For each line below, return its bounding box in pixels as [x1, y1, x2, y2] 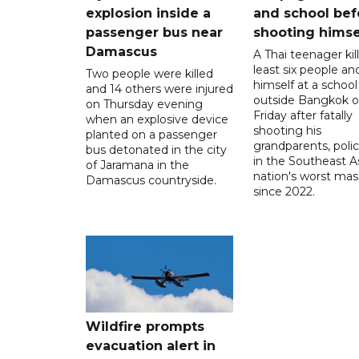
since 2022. [252, 184, 315, 199]
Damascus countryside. [86, 172, 216, 188]
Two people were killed [86, 66, 213, 81]
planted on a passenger [86, 127, 217, 142]
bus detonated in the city [86, 142, 227, 157]
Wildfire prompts [86, 318, 204, 334]
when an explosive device [86, 111, 228, 127]
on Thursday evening [86, 96, 203, 111]
